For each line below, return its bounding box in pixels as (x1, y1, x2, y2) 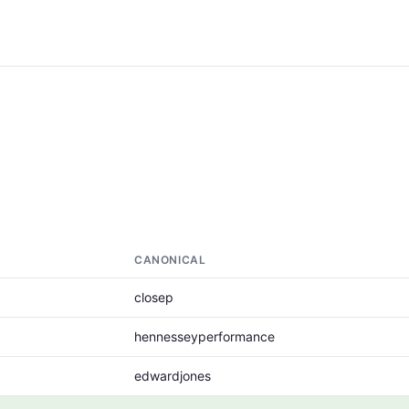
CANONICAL (134, 253, 206, 267)
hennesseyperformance (134, 329, 275, 344)
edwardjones (134, 368, 211, 383)
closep (134, 289, 173, 305)
